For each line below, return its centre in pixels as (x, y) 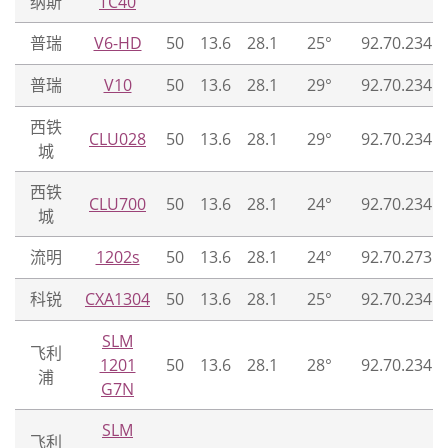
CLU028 (117, 139)
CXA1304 (117, 299)
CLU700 (117, 204)
